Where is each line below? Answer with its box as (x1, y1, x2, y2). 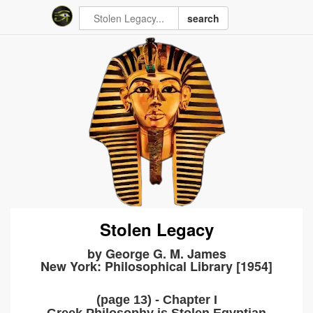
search (187, 11, 219, 25)
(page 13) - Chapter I (96, 293, 217, 307)
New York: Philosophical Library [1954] (41, 257, 272, 275)
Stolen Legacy (99, 217, 214, 241)
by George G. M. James (87, 245, 226, 263)
